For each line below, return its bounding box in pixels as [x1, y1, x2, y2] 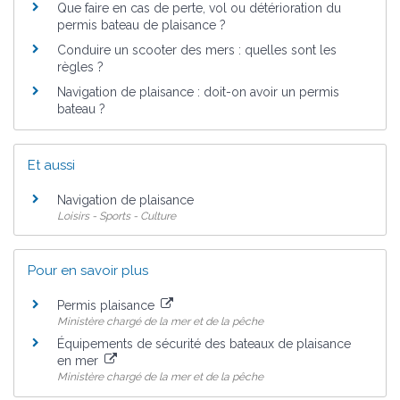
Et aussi [28, 156, 75, 173]
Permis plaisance [57, 297, 158, 312]
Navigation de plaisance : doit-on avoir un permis [57, 84, 339, 99]
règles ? [57, 59, 104, 74]
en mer [57, 354, 102, 369]
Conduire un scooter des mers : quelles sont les [57, 42, 337, 57]
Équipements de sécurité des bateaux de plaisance [57, 337, 351, 352]
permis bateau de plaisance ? [57, 18, 226, 33]
